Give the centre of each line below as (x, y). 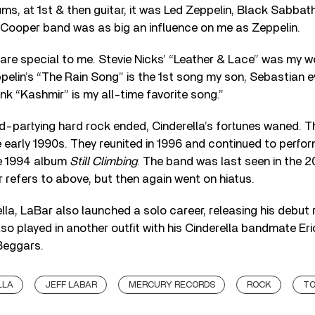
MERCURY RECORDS (172, 285)
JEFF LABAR (71, 285)
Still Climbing (103, 161)
